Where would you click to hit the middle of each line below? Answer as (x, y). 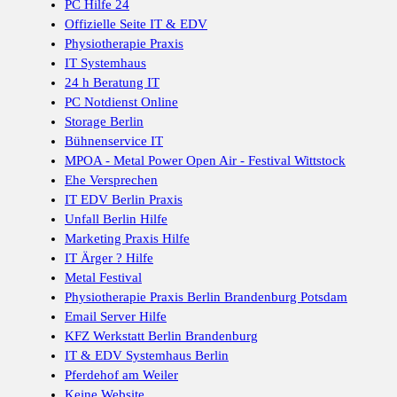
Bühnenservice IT (114, 141)
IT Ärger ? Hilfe (109, 258)
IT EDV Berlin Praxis (124, 200)
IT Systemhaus (105, 63)
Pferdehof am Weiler (121, 375)
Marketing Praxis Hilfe (127, 239)
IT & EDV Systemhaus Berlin (147, 356)
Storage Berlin (104, 122)
